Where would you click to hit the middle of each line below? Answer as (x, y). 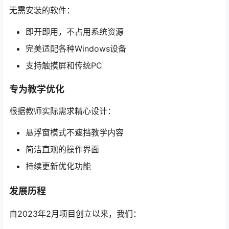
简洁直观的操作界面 (62, 149)
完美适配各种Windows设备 (76, 48)
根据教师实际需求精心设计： (62, 111)
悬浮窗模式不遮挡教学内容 (75, 132)
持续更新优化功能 (58, 166)
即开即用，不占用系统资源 (75, 31)
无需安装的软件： (42, 10)
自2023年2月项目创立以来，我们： (75, 213)
